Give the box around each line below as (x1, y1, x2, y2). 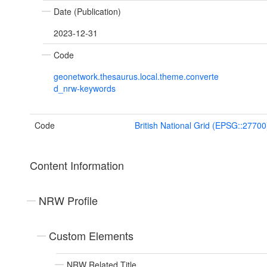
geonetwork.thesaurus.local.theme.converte (54, 70, 219, 83)
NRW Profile (39, 193, 98, 209)
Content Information (30, 157, 124, 173)
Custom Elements (49, 228, 133, 244)
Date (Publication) (54, 5, 121, 18)
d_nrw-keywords (54, 82, 116, 95)
